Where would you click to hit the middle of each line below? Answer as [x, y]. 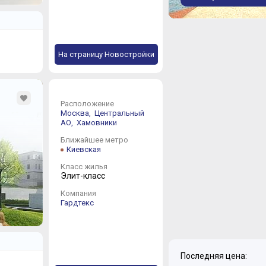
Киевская [83, 149]
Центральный [119, 113]
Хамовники [96, 122]
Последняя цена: [213, 256]
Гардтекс [77, 202]
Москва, [76, 113]
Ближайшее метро [94, 140]
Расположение [87, 103]
